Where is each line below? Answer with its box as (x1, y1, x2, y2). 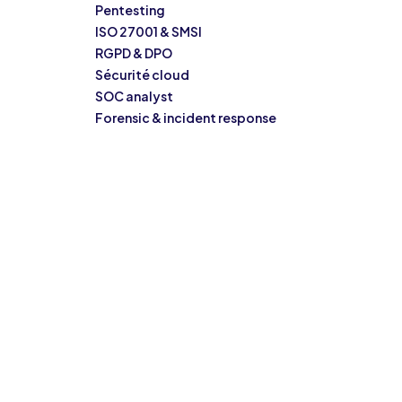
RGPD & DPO (95, 45, 172, 61)
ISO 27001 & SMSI (95, 23, 202, 39)
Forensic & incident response (95, 109, 276, 126)
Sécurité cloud (95, 66, 189, 83)
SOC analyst (95, 88, 173, 104)
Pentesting (95, 2, 165, 18)
